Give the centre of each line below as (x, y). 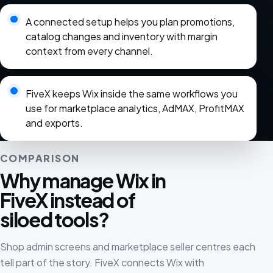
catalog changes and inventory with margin (121, 37)
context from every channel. (89, 51)
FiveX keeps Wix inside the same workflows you (131, 93)
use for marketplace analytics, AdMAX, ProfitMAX (135, 108)
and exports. (54, 122)
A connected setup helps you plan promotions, (130, 22)
